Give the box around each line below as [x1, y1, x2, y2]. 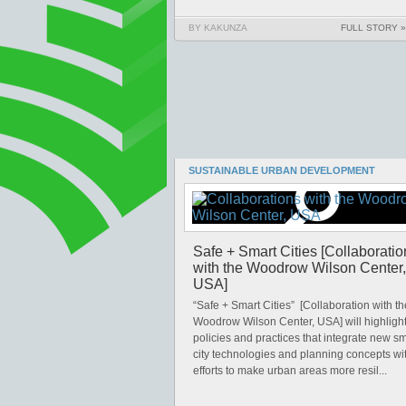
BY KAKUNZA [188, 23, 247, 33]
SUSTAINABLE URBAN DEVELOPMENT [188, 165, 375, 176]
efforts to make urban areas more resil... [193, 364, 387, 377]
